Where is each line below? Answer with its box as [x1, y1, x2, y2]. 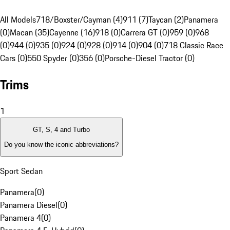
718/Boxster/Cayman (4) [36, 13, 123, 26]
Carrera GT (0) [121, 26, 169, 39]
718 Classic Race [164, 39, 223, 52]
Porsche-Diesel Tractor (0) [105, 52, 195, 65]
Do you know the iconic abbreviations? [4, 140, 119, 148]
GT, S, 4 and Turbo [33, 126, 90, 134]
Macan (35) [10, 26, 49, 39]
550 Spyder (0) [27, 52, 79, 65]
